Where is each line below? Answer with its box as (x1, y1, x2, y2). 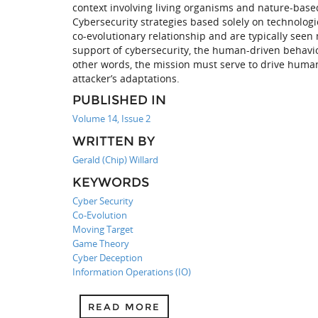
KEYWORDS (72, 175, 149, 190)
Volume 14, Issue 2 (72, 112, 150, 125)
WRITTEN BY (72, 133, 155, 149)
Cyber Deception (72, 251, 143, 264)
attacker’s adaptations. (72, 72, 180, 85)
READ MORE (88, 301, 160, 312)
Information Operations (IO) (72, 265, 191, 278)
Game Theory (72, 237, 129, 250)
